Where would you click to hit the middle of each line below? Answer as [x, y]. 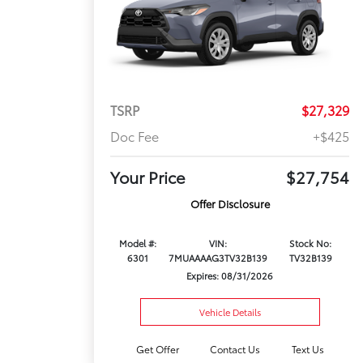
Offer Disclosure [230, 204]
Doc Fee [135, 136]
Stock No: [311, 243]
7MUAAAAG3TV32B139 [218, 258]
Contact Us [235, 349]
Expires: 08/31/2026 [230, 276]
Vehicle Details [230, 312]
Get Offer [158, 349]
